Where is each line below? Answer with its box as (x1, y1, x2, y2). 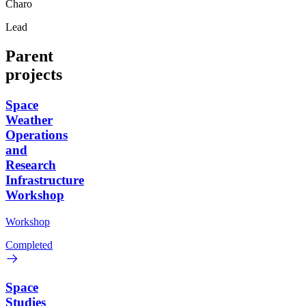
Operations (5, 127, 68, 142)
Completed (5, 238, 53, 251)
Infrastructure (5, 172, 84, 187)
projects (5, 66, 62, 84)
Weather (5, 112, 53, 127)
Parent (5, 47, 53, 66)
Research (5, 157, 56, 172)
